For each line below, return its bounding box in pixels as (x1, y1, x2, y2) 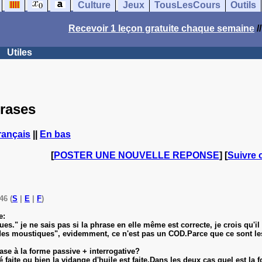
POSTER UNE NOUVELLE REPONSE (53, 150, 219, 160)
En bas (40, 129, 71, 139)
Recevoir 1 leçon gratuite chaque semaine (68, 23, 254, 33)
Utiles (7, 47, 32, 57)
